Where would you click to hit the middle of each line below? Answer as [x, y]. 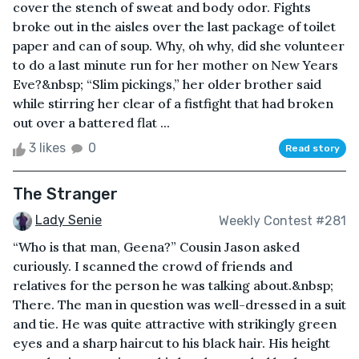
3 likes [47, 148]
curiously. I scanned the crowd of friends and [153, 266]
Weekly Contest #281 [282, 220]
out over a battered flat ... [91, 123]
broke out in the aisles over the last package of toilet [174, 27]
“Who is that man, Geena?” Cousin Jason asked [156, 247]
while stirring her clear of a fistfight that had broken [173, 104]
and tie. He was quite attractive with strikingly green [175, 324]
